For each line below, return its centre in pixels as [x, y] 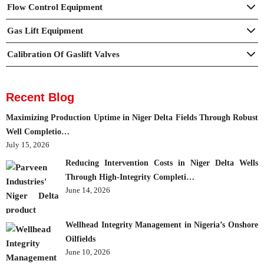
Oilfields [81, 239]
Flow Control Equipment [55, 7]
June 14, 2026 [88, 190]
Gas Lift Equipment [45, 31]
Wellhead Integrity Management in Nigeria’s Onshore [162, 225]
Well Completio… [38, 132]
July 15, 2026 [28, 145]
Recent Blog [40, 97]
